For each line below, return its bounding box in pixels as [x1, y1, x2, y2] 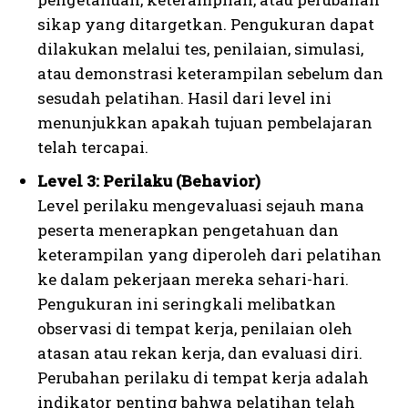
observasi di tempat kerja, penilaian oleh [37, 317, 352, 339]
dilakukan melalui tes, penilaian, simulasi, [37, 37, 363, 59]
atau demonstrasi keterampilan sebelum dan [37, 62, 383, 84]
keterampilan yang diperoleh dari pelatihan [37, 243, 382, 265]
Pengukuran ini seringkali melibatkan [37, 292, 336, 314]
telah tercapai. [37, 136, 148, 158]
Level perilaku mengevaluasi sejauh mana [37, 194, 364, 216]
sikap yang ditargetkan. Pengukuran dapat [37, 13, 374, 35]
